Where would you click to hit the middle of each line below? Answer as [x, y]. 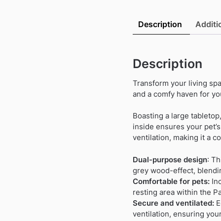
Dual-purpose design [170, 159]
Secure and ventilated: [173, 203]
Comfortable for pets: [171, 181]
